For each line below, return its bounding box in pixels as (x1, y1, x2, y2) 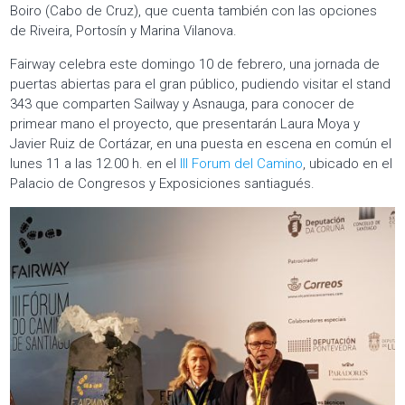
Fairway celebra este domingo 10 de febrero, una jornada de (10, 56, 381, 73)
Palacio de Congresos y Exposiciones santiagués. (10, 175, 316, 193)
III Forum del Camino (180, 155, 304, 173)
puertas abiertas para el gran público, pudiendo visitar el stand (10, 76, 391, 93)
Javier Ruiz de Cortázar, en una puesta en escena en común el (10, 136, 392, 153)
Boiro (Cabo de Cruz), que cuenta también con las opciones (10, 3, 378, 20)
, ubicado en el (303, 155, 393, 173)
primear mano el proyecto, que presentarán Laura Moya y (10, 116, 361, 133)
